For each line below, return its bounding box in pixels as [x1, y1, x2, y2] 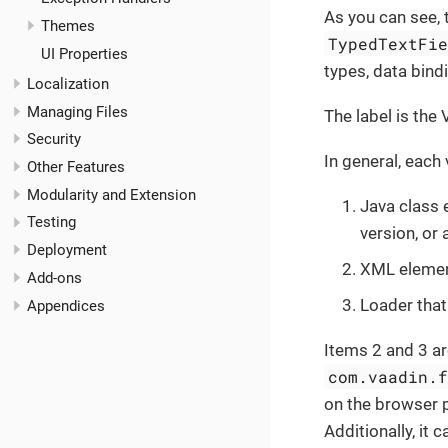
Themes [40, 17, 95, 36]
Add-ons [27, 268, 82, 287]
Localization [27, 74, 109, 93]
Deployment [27, 241, 107, 260]
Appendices [27, 296, 105, 315]
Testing [27, 213, 76, 232]
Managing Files [27, 102, 128, 121]
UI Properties [40, 44, 128, 63]
